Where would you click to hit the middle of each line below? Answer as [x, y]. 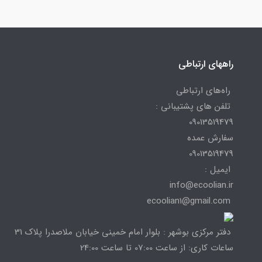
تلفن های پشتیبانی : [194, 107]
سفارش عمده [210, 138]
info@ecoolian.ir [201, 186]
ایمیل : [219, 170]
